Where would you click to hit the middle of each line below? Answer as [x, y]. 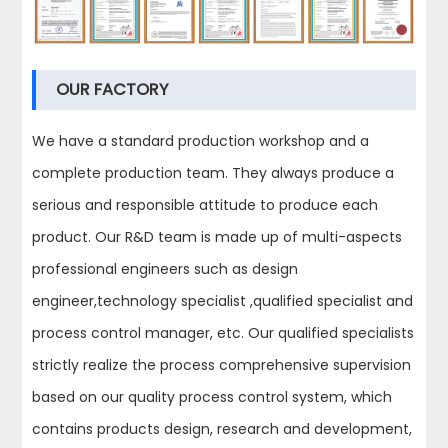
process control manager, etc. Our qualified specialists [223, 332]
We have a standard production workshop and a [201, 140]
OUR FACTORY [113, 89]
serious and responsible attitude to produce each [205, 204]
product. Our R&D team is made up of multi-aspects [217, 236]
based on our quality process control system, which [212, 396]
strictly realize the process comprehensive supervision [222, 364]
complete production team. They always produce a [213, 172]
